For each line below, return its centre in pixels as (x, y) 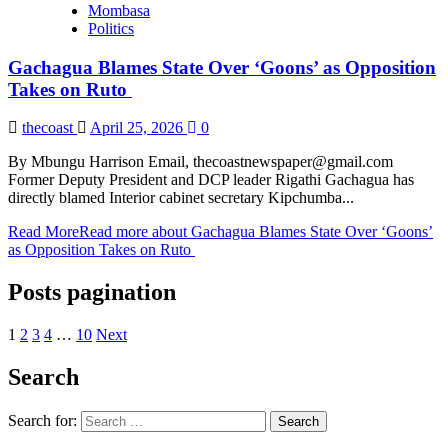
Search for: (42, 420)
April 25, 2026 (138, 128)
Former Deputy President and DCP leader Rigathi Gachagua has (211, 180)
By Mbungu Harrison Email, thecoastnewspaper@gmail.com (200, 162)
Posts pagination (92, 292)
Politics (111, 28)
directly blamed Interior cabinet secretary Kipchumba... (181, 198)
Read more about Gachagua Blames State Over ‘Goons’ (256, 232)
